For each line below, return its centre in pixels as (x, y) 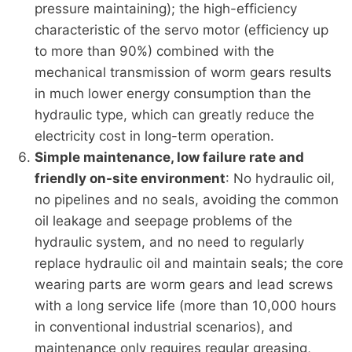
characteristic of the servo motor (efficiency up (181, 29)
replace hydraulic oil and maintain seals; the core (189, 263)
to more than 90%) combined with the (154, 51)
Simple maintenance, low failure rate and (169, 157)
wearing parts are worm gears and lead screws (183, 284)
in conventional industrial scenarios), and (163, 326)
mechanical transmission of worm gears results (183, 72)
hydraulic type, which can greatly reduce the (174, 114)
